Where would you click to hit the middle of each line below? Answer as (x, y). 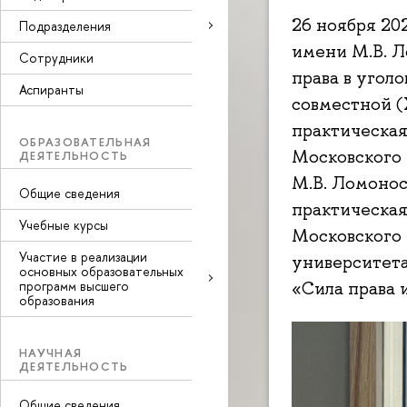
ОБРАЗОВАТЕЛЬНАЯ (85, 141)
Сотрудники (56, 57)
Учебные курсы (64, 225)
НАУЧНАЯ (51, 352)
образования (57, 300)
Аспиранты (51, 89)
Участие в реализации (83, 257)
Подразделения (65, 25)
